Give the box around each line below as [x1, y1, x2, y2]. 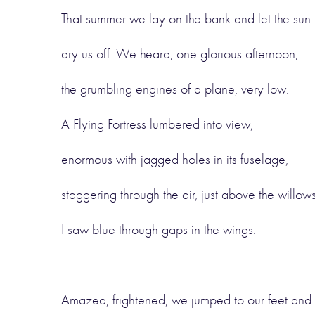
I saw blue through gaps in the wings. [61, 221, 256, 238]
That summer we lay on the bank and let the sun [61, 11, 311, 27]
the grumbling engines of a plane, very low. [61, 81, 289, 97]
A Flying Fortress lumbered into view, [61, 116, 253, 132]
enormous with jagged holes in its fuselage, [61, 151, 288, 167]
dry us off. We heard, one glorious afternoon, [61, 46, 298, 62]
